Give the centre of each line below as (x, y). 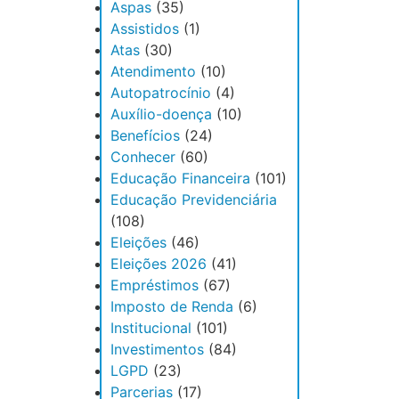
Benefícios (145, 136)
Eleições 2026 (159, 264)
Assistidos (145, 29)
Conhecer (143, 157)
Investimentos (157, 350)
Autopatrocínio (161, 93)
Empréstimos (155, 285)
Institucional (151, 328)
